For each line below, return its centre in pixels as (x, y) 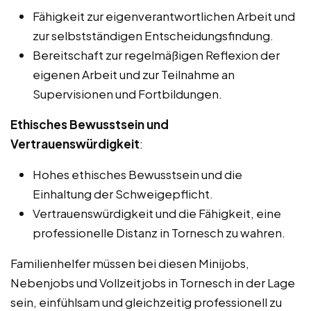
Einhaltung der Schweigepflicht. (123, 194)
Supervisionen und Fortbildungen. (127, 94)
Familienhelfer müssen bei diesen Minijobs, (130, 263)
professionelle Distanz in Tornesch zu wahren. (159, 233)
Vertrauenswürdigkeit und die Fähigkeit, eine (157, 213)
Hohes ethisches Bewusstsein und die (137, 175)
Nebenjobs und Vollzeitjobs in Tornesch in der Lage (153, 283)
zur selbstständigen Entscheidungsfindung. (153, 36)
